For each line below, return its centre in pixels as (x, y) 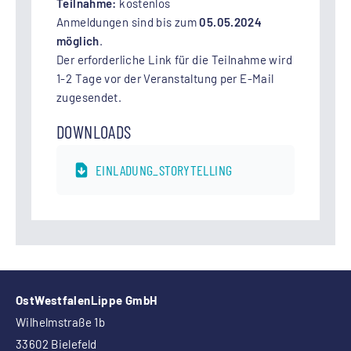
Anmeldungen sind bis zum (127, 22)
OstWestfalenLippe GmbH (87, 300)
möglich (78, 41)
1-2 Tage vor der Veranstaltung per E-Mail (165, 79)
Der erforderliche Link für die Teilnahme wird (174, 60)
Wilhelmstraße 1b (60, 322)
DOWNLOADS (94, 132)
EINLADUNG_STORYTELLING (164, 170)
